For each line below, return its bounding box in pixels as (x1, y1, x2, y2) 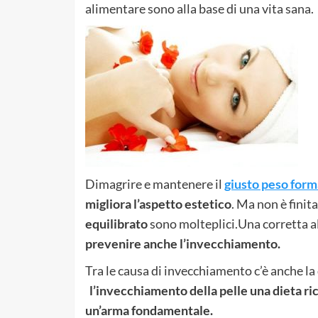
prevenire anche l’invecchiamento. (84, 235, 280, 251)
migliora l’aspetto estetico (84, 195, 231, 212)
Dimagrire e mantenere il (84, 175, 224, 192)
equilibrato (84, 215, 148, 231)
